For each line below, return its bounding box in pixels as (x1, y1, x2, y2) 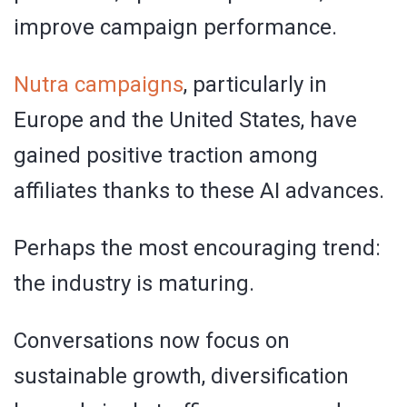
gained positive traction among (14, 142, 318, 168)
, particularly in (184, 71, 327, 97)
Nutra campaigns (14, 71, 184, 97)
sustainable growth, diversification (14, 362, 349, 389)
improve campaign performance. (14, 14, 337, 40)
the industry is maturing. (14, 270, 254, 296)
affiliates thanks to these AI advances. (14, 177, 384, 203)
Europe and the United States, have (14, 106, 357, 133)
